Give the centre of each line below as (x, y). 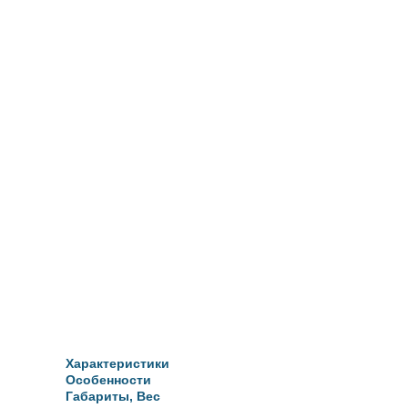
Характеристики (117, 363)
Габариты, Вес (113, 396)
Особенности (108, 380)
